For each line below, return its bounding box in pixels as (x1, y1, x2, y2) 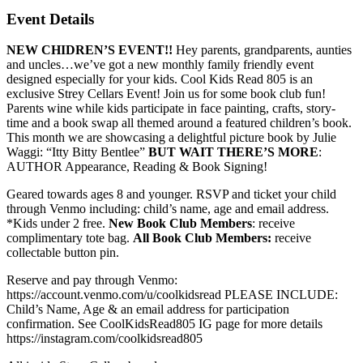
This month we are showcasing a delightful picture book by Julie (6, 130, 336, 145)
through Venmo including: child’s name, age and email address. (6, 202, 329, 216)
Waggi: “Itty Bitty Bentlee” (6, 145, 148, 160)
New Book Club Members (109, 216, 252, 231)
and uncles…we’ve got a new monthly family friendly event (6, 58, 314, 72)
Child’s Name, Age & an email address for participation (6, 302, 289, 317)
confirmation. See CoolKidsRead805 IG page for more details (6, 317, 322, 331)
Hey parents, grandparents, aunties (176, 43, 352, 58)
